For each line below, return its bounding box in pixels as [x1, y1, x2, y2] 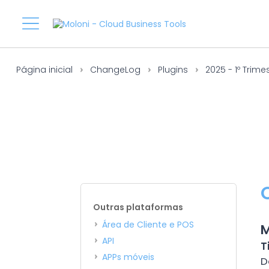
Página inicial [16, 64, 73, 76]
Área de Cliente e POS [102, 219, 195, 231]
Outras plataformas [93, 201, 184, 213]
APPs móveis [102, 251, 155, 263]
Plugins [157, 64, 188, 76]
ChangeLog [89, 64, 141, 76]
